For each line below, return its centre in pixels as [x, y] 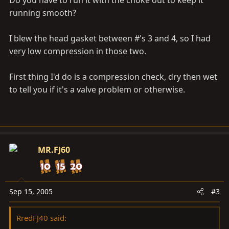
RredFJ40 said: [41, 218]
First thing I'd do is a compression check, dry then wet [113, 77]
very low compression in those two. [78, 51]
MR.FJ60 [54, 150]
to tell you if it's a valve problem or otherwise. [97, 89]
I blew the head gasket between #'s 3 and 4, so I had [110, 38]
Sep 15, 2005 [31, 191]
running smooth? [43, 13]
